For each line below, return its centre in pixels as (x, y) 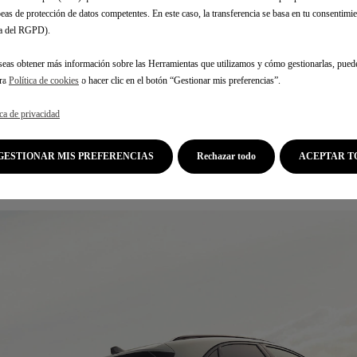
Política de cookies (44, 80)
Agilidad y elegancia (178, 157)
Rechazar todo (226, 156)
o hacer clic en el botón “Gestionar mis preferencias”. (180, 80)
